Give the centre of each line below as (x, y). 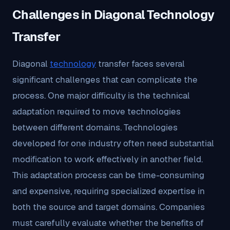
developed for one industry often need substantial (113, 143)
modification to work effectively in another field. (108, 159)
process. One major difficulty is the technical (101, 95)
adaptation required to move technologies (97, 111)
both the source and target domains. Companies (109, 207)
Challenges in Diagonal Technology (113, 15)
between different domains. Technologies (95, 127)
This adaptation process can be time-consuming (108, 175)
